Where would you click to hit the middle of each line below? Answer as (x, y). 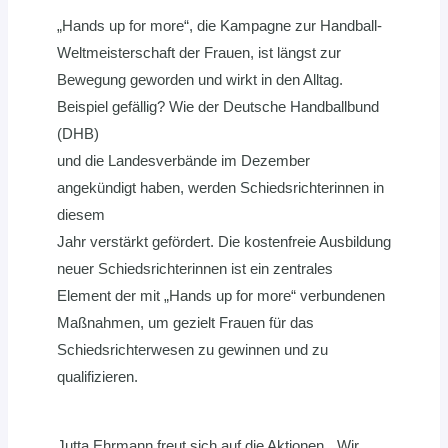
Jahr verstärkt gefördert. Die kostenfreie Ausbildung (224, 242)
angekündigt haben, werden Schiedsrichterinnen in (220, 188)
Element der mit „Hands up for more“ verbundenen (221, 296)
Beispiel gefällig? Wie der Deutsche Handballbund (218, 107)
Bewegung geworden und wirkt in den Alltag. (200, 80)
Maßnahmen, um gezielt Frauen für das (185, 323)
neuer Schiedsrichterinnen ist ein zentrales (195, 269)
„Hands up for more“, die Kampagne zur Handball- (219, 26)
